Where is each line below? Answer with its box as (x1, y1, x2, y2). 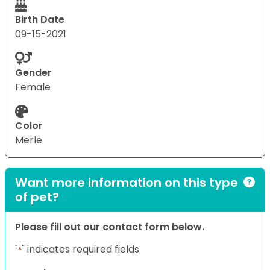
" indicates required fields (22, 242, 139, 256)
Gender (15, 65, 52, 80)
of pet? (15, 188, 59, 206)
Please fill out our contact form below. (15, 219, 204, 234)
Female (15, 80, 51, 94)
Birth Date (15, 12, 64, 27)
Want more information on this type (15, 174, 238, 191)
